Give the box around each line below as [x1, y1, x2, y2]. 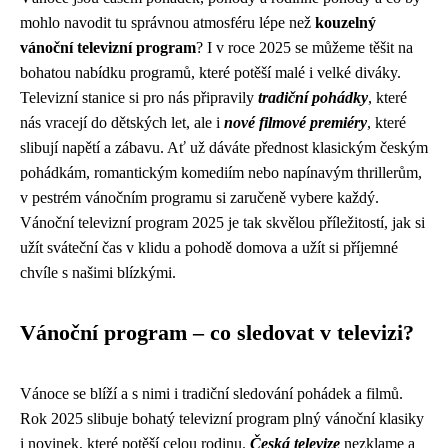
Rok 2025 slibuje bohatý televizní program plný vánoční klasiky [20, 410, 424, 428]
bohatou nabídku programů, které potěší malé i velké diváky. [20, 64, 401, 82]
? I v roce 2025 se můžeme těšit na [196, 39, 413, 57]
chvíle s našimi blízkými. [20, 264, 176, 282]
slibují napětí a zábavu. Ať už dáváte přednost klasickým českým [20, 139, 428, 157]
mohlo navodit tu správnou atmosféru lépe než [20, 14, 315, 32]
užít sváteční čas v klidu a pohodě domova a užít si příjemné [20, 239, 398, 257]
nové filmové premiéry [224, 114, 367, 132]
